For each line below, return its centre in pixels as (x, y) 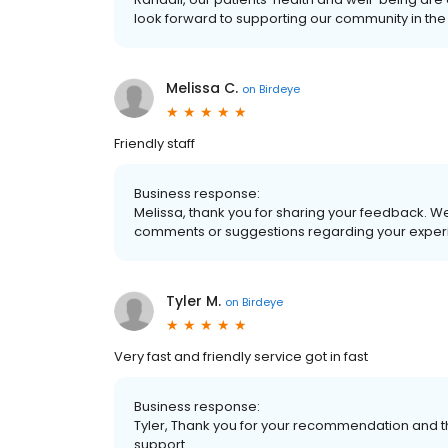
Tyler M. (193, 301)
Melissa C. (202, 88)
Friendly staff (154, 143)
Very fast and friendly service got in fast (241, 356)
